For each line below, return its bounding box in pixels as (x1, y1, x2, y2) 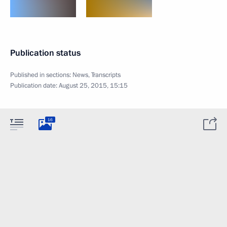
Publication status (10, 47, 81, 59)
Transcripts (91, 70, 121, 80)
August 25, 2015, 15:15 (59, 81, 128, 90)
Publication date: (10, 81, 59, 90)
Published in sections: (10, 70, 72, 80)
